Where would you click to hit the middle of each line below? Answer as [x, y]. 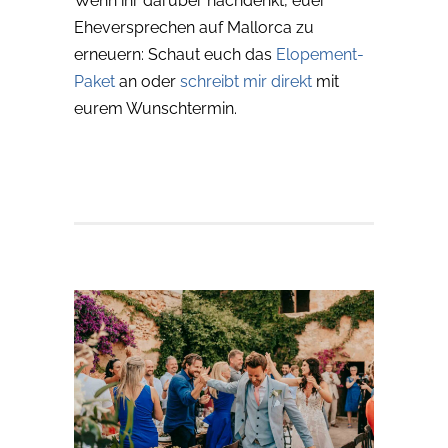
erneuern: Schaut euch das [175, 55]
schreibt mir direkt [246, 82]
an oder [147, 82]
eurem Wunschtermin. [155, 109]
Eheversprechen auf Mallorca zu [194, 28]
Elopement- [320, 55]
